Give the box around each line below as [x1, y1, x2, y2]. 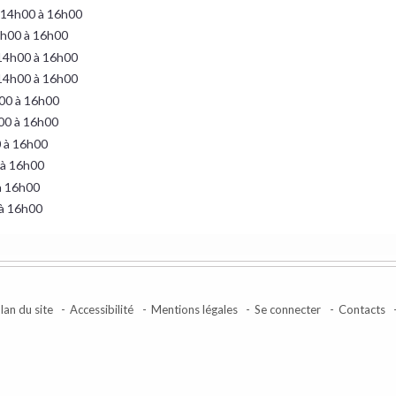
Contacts [338, 301, 385, 316]
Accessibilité [70, 301, 134, 316]
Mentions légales [150, 301, 238, 316]
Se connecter [255, 301, 322, 316]
